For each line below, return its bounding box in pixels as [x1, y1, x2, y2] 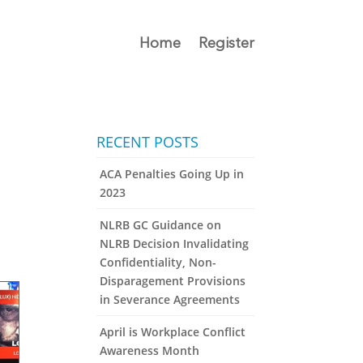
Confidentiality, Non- [100, 254, 217, 270]
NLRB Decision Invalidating [100, 236, 250, 251]
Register [198, 36, 254, 51]
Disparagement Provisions [100, 273, 246, 288]
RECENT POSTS [96, 132, 199, 152]
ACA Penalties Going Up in [100, 166, 245, 181]
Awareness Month [100, 343, 200, 358]
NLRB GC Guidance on [100, 217, 222, 233]
